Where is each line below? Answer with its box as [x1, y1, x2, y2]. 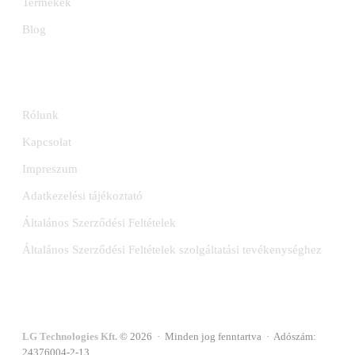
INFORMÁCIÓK [22, 75, 129, 89]
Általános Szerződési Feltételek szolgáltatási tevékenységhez [22, 242, 322, 256]
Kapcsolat [22, 135, 71, 148]
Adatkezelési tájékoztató [22, 189, 143, 202]
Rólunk [22, 108, 59, 121]
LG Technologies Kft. [22, 330, 117, 342]
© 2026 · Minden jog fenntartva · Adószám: [117, 330, 316, 342]
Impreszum [22, 162, 78, 175]
